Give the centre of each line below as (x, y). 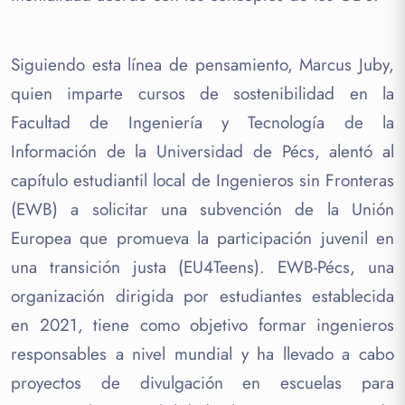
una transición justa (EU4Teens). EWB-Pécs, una (202, 267)
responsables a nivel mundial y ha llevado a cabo (202, 353)
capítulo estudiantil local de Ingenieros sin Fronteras (202, 180)
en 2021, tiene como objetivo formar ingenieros (202, 325)
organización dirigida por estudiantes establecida (202, 296)
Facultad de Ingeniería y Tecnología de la (202, 122)
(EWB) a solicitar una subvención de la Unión (202, 209)
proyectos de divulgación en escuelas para (202, 382)
